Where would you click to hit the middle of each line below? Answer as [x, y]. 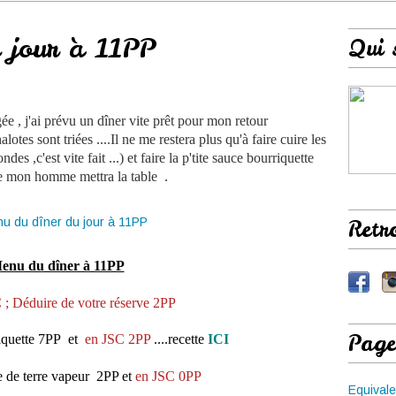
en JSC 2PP [115, 339]
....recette [179, 339]
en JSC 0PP [168, 376]
